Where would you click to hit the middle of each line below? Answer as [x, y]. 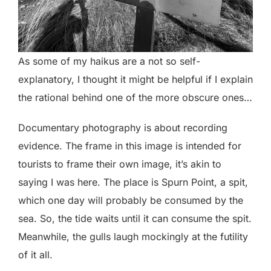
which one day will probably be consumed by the [131, 201]
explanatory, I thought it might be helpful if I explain [135, 80]
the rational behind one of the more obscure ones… [135, 98]
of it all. [35, 255]
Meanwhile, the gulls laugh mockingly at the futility [133, 237]
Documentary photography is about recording [123, 128]
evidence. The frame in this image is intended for [130, 146]
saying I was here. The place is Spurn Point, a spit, [133, 182]
